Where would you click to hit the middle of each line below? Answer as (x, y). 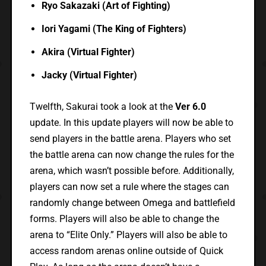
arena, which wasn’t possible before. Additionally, (132, 171)
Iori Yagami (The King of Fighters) (114, 29)
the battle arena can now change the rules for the (132, 155)
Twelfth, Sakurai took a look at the (101, 107)
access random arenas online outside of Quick (126, 251)
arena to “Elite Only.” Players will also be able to (128, 235)
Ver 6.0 (189, 107)
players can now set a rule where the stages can (129, 187)
